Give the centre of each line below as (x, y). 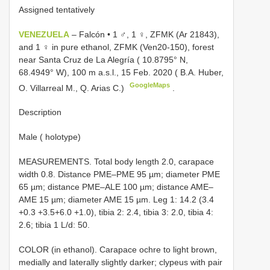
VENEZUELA (44, 34)
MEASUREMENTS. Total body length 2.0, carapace (116, 162)
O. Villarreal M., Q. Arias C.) (73, 88)
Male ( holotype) (50, 137)
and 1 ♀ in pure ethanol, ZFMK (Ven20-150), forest (116, 47)
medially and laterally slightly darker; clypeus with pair (121, 262)
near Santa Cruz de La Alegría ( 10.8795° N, (103, 59)
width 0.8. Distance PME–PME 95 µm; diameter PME (119, 174)
